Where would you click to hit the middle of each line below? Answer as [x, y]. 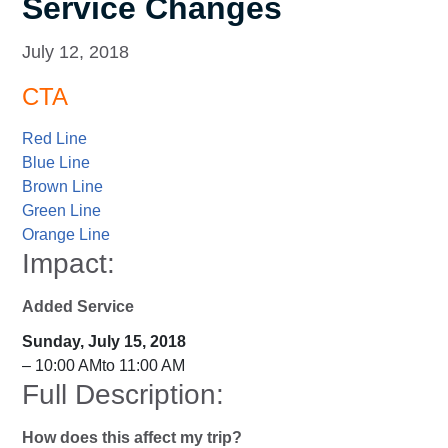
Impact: [68, 264]
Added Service [78, 307]
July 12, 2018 [75, 52]
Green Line [61, 211]
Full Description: [123, 395]
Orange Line [66, 235]
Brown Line [62, 187]
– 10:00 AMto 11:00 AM [103, 366]
